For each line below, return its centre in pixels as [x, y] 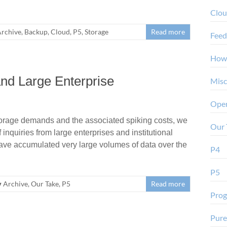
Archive [15, 183]
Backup [36, 31]
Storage [97, 31]
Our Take [45, 183]
